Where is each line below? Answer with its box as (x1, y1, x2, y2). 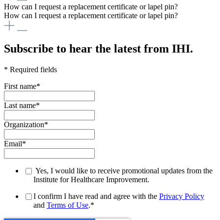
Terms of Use (47, 201, 88, 210)
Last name (4, 101, 36, 110)
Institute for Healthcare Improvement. (33, 175, 149, 184)
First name (4, 82, 36, 91)
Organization (4, 120, 44, 129)
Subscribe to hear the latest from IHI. (4, 42, 193, 55)
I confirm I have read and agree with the (33, 192, 159, 201)
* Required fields (4, 65, 57, 74)
